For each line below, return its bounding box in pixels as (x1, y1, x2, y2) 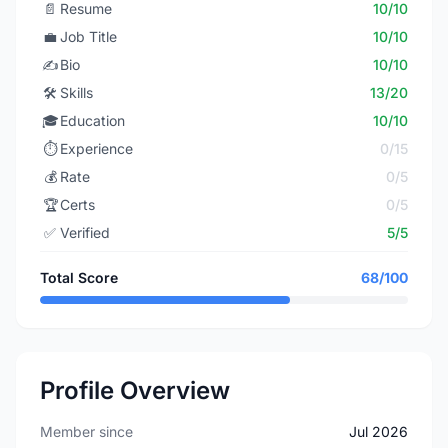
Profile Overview (40, 376, 230, 405)
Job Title (60, 28, 117, 45)
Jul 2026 (349, 423, 408, 440)
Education (60, 112, 125, 129)
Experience (60, 140, 133, 157)
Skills (60, 84, 93, 101)
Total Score (40, 269, 118, 286)
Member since (40, 423, 133, 440)
